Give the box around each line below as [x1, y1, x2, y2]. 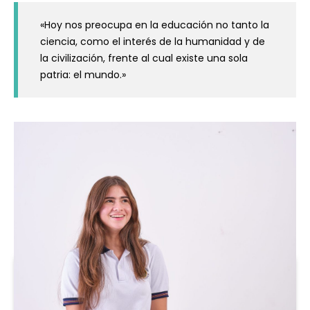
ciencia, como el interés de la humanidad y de [40, 35, 265, 48]
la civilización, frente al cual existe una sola [40, 51, 248, 65]
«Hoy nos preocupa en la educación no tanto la [40, 18, 269, 32]
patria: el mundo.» [40, 68, 126, 82]
